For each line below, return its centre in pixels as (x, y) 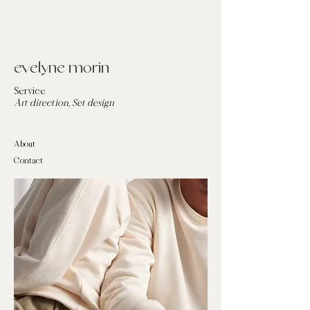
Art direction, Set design (64, 102)
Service (29, 90)
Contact (28, 160)
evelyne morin (62, 69)
